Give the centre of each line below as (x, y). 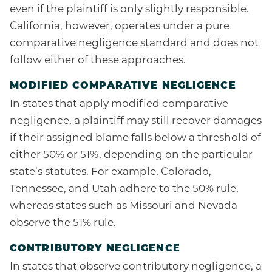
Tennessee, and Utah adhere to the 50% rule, (124, 189)
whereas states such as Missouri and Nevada (124, 206)
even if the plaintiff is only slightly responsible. (129, 10)
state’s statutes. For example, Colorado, (110, 172)
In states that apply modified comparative (119, 104)
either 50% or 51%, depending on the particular (131, 155)
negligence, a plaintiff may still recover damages (136, 121)
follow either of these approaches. (98, 61)
